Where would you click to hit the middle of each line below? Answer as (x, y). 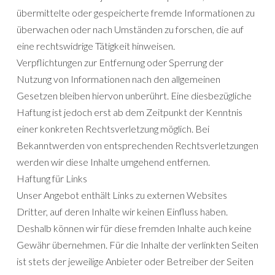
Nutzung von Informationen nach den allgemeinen (118, 79)
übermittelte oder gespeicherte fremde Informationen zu (136, 13)
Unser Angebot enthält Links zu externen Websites (122, 195)
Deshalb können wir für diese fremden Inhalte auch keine (134, 228)
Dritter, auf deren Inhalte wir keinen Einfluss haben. (122, 212)
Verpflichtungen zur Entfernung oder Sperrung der (120, 63)
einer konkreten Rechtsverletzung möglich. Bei (113, 129)
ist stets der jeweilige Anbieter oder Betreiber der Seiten (135, 261)
